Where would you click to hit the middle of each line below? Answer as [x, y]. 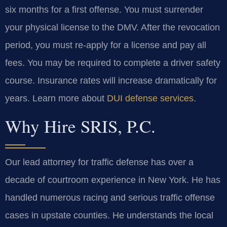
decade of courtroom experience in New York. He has [113, 180]
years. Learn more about [56, 98]
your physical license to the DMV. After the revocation [112, 27]
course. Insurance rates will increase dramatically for [111, 80]
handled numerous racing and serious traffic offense [110, 197]
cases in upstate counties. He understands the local [109, 215]
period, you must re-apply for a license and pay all [106, 45]
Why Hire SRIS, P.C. [80, 126]
